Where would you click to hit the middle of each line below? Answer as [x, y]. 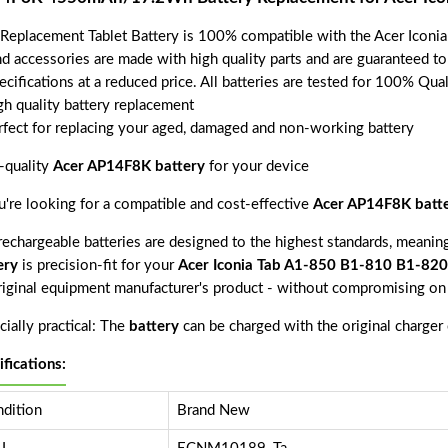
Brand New [213, 411]
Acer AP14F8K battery [128, 167]
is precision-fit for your [97, 266]
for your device [256, 167]
